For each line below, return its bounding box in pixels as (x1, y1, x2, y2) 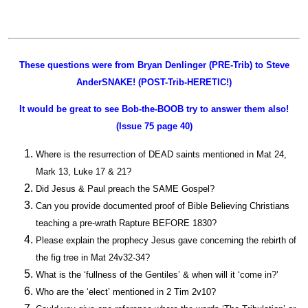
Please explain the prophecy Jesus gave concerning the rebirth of (36, 235, 296, 246)
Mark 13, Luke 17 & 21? (36, 166, 131, 177)
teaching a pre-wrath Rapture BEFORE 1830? (36, 218, 217, 229)
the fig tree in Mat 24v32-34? (36, 252, 150, 263)
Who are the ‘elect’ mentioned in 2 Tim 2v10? (36, 287, 216, 298)
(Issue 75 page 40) (115, 121, 192, 132)
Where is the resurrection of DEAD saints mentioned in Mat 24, (36, 149, 287, 160)
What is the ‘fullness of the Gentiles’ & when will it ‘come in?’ (36, 269, 278, 280)
